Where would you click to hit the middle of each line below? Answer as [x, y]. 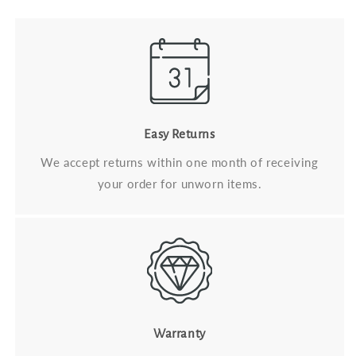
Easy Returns [180, 133]
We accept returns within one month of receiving [180, 162]
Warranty [180, 333]
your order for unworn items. [180, 183]
